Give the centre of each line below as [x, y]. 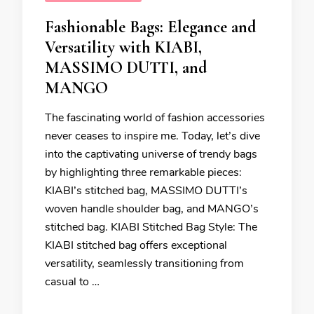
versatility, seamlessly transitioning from [144, 264]
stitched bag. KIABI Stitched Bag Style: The [151, 227]
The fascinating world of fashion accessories [155, 118]
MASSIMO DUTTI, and [126, 68]
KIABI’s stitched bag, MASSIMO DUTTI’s [146, 191]
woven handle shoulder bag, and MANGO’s [152, 209]
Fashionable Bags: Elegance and [150, 27]
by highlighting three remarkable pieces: [143, 172]
